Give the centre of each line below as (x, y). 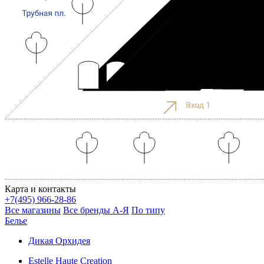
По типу (148, 210)
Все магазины (33, 210)
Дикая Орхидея (59, 240)
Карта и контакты (40, 189)
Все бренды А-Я (96, 210)
